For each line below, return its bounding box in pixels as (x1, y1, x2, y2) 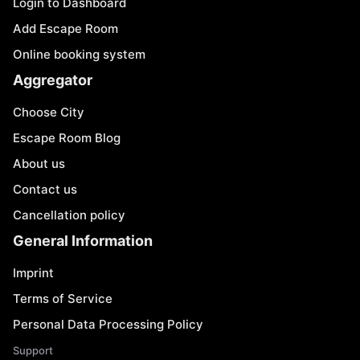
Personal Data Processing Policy (13, 317, 203, 332)
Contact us (13, 182, 77, 197)
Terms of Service (13, 291, 112, 306)
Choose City (13, 104, 84, 120)
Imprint (13, 265, 54, 280)
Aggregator (13, 72, 92, 88)
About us (13, 156, 65, 171)
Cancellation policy (13, 207, 125, 223)
